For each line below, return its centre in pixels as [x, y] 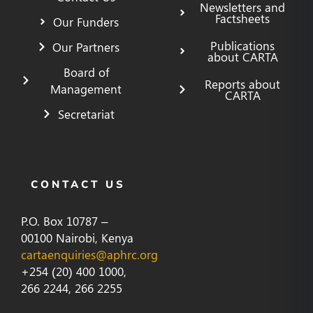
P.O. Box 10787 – [64, 220]
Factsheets [243, 18]
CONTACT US [78, 184]
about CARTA [242, 56]
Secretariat [86, 114]
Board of [86, 72]
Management [86, 88]
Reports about [243, 83]
